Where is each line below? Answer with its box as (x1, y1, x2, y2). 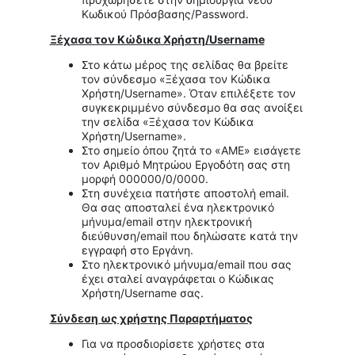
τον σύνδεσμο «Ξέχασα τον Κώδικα (81, 72, 270, 86)
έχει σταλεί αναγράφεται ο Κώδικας (81, 272, 274, 286)
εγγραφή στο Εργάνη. (81, 243, 193, 258)
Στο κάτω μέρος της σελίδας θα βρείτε (81, 58, 288, 72)
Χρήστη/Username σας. (81, 286, 204, 300)
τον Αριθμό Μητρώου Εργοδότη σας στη (81, 158, 290, 172)
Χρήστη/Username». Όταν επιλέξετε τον (81, 86, 296, 101)
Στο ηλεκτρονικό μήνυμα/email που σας (81, 258, 292, 272)
